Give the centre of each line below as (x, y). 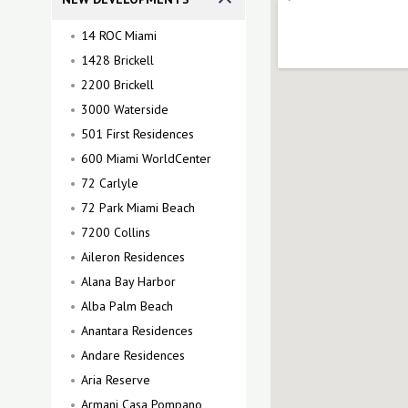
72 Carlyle (110, 183)
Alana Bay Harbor (128, 281)
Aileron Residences (133, 257)
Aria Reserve (116, 380)
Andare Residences (133, 355)
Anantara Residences (137, 331)
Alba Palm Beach (127, 306)
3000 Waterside (125, 109)
